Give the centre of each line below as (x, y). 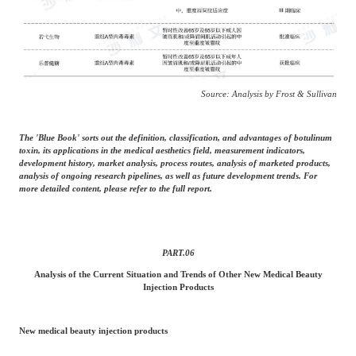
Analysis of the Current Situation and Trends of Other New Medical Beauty (178, 275)
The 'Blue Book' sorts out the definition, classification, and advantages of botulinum (175, 137)
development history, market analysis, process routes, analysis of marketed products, (174, 163)
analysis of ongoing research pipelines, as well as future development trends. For (168, 175)
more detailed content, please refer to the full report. (115, 188)
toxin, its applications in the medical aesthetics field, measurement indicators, (162, 150)
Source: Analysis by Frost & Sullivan (269, 94)
